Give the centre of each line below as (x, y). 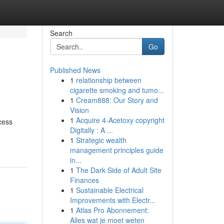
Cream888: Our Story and (117, 100)
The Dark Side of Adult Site (118, 170)
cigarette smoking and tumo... (117, 90)
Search (61, 33)
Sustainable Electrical (109, 190)
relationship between (108, 80)
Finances (84, 180)
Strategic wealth (101, 140)
